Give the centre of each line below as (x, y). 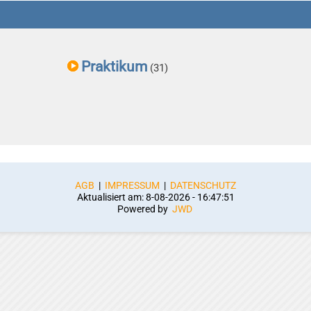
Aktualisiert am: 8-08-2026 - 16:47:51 (155, 198)
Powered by (143, 210)
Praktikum (114, 66)
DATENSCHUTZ (203, 186)
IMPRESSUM (132, 186)
